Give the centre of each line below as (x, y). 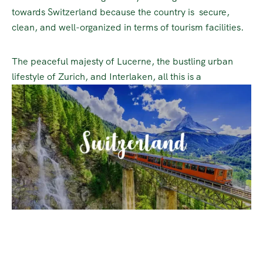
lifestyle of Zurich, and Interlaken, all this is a (108, 76)
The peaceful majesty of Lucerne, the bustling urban (122, 61)
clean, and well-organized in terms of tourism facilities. (128, 27)
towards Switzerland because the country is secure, (121, 12)
